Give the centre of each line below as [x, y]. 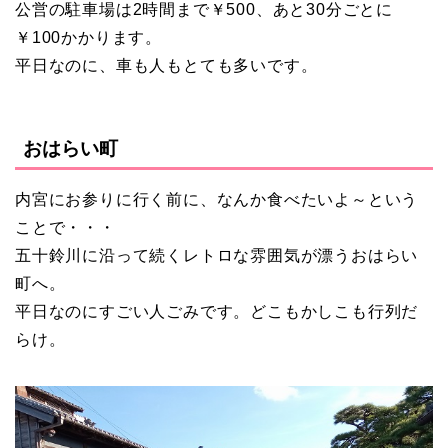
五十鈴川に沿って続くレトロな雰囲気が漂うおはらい [217, 255]
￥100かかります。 [88, 38]
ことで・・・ [65, 227]
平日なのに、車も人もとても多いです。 [166, 66]
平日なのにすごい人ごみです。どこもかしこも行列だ [217, 311]
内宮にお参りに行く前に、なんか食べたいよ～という [217, 199]
